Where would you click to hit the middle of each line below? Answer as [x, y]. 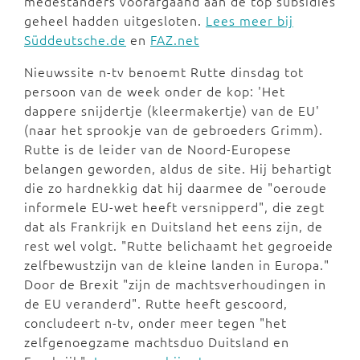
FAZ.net [175, 39]
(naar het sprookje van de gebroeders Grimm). [174, 129]
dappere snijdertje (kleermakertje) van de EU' [172, 110]
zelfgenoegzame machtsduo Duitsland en [157, 342]
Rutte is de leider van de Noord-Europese [158, 149]
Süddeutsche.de [75, 39]
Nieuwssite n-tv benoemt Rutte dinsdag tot [164, 72]
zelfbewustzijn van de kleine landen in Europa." [177, 264]
